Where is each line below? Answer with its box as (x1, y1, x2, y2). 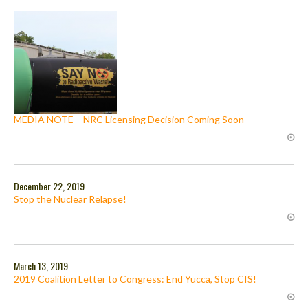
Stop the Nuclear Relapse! (14, 192, 126, 205)
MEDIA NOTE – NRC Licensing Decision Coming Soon (14, 113, 244, 125)
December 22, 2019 (14, 178, 85, 193)
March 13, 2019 (14, 258, 68, 273)
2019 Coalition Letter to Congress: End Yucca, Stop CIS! (14, 272, 256, 285)
